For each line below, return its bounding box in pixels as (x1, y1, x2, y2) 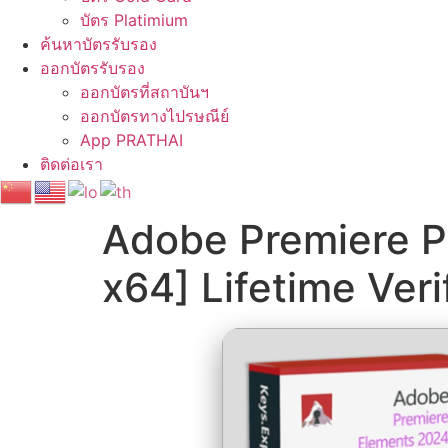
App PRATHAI (80, 130, 183, 150)
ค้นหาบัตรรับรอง (40, 34, 157, 54)
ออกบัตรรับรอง (40, 58, 145, 78)
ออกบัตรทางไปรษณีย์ (80, 106, 229, 126)
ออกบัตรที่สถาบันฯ (80, 82, 209, 102)
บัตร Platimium (80, 10, 188, 30)
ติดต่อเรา (40, 154, 103, 174)
